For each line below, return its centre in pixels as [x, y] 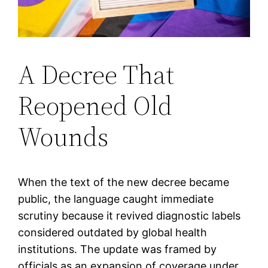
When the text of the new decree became [124, 182]
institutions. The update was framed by [118, 249]
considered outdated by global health [113, 233]
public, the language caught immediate [116, 199]
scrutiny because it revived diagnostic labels [130, 216]
